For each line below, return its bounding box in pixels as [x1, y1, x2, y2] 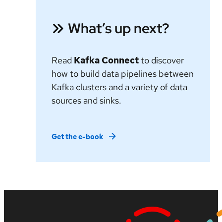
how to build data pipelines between [52, 68, 194, 80]
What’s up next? [68, 19, 169, 38]
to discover [139, 55, 184, 66]
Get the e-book [52, 132, 103, 142]
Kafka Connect [74, 55, 139, 66]
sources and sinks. [52, 95, 121, 107]
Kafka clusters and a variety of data [52, 81, 187, 93]
